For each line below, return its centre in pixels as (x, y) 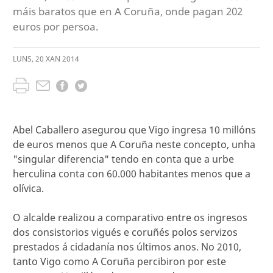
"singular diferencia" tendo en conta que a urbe (123, 159)
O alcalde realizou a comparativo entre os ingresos (130, 218)
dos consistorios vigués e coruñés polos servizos (125, 232)
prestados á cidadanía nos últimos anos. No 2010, (127, 247)
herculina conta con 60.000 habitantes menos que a (132, 174)
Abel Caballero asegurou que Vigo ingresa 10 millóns (134, 130)
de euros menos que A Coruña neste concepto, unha (134, 144)
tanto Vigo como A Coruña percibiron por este (119, 261)
